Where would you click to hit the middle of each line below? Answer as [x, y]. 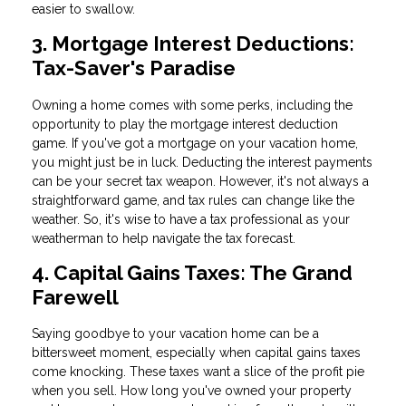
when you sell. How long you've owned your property [192, 391]
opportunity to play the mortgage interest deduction [185, 124]
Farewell [75, 297]
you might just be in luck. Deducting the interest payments [202, 162]
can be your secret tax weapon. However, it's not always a [200, 181]
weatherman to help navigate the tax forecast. [164, 238]
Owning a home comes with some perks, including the [192, 105]
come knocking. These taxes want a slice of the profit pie [198, 372]
